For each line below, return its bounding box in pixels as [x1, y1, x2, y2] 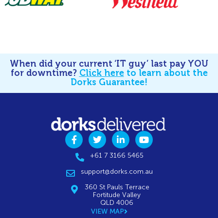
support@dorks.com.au [81, 168, 153, 175]
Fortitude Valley [93, 191, 141, 199]
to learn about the [124, 68, 208, 78]
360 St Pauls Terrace [84, 183, 149, 191]
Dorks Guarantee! [71, 77, 147, 87]
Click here [79, 68, 124, 78]
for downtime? [10, 68, 79, 78]
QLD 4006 [100, 199, 134, 206]
